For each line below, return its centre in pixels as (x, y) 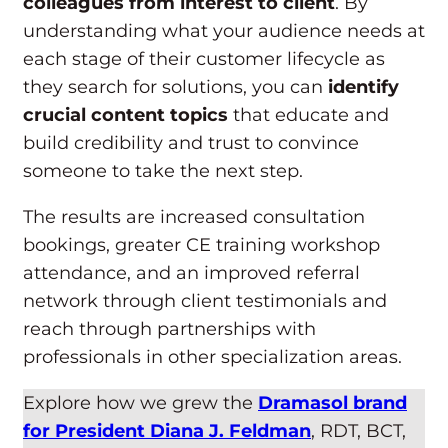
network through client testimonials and (205, 301)
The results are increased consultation (194, 217)
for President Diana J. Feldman (167, 431)
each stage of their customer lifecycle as (204, 59)
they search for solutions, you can (175, 87)
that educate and (308, 115)
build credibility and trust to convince (191, 143)
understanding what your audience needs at (224, 31)
